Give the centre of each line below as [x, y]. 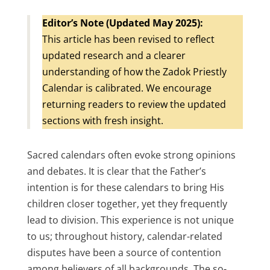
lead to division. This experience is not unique [130, 220]
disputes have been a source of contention [124, 252]
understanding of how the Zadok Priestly [134, 71]
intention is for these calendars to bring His [125, 187]
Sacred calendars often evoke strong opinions [131, 155]
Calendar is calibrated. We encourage [127, 88]
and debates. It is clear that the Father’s [116, 171]
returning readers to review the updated [134, 104]
